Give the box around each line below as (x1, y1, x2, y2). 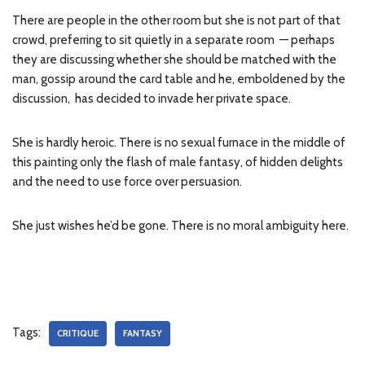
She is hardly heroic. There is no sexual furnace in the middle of (12, 135, 345, 150)
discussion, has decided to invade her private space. (12, 91, 291, 106)
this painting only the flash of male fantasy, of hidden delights (12, 155, 343, 169)
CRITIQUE (57, 328, 99, 339)
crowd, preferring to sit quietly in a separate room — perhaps (12, 33, 335, 47)
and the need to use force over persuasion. (12, 174, 242, 189)
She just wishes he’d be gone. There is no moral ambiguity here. (12, 218, 349, 233)
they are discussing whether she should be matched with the (12, 52, 336, 67)
